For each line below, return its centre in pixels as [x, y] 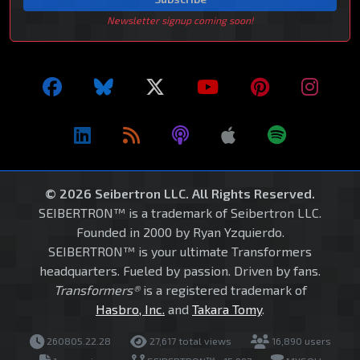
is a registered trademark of [223, 290]
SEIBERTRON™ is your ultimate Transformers [180, 252]
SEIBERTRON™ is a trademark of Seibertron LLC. [180, 213]
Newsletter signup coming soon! [180, 20]
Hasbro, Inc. [130, 309]
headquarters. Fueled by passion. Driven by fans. [180, 271]
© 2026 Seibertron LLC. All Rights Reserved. [180, 194]
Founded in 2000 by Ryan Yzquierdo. [180, 232]
